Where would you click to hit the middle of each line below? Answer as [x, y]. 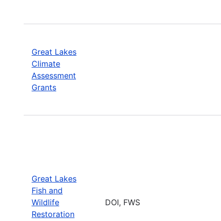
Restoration [53, 214]
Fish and [47, 190]
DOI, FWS [123, 202]
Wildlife [45, 202]
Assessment [54, 75]
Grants [44, 87]
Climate [46, 63]
